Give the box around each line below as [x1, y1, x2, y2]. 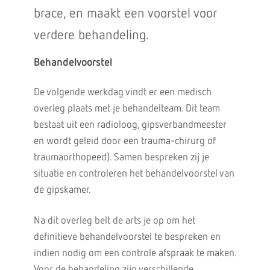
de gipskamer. [33, 185, 91, 195]
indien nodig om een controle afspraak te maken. [33, 248, 236, 259]
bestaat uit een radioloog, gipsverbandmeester [33, 120, 227, 130]
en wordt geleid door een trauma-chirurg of [33, 136, 216, 146]
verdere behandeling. [33, 29, 149, 42]
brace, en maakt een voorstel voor [33, 7, 217, 20]
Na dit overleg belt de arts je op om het [33, 216, 195, 226]
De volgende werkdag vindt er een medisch [33, 87, 212, 98]
